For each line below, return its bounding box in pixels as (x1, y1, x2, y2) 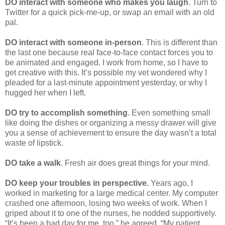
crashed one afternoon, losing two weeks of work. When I (5, 199, 207, 208)
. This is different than (142, 38, 217, 47)
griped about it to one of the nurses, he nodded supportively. (5, 209, 216, 218)
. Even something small (128, 108, 210, 118)
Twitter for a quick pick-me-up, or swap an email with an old (5, 8, 214, 17)
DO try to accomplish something (5, 108, 128, 118)
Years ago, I (149, 179, 193, 188)
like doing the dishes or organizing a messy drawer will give (5, 119, 216, 128)
